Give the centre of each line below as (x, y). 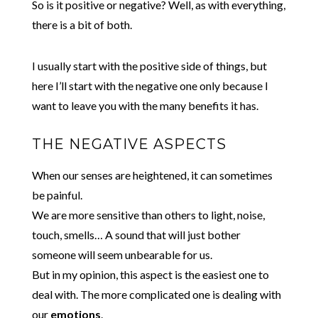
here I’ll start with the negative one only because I (150, 85)
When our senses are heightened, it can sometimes (152, 175)
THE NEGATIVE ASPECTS (129, 144)
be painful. (57, 194)
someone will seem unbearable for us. (122, 254)
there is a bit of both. (82, 24)
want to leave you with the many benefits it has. (145, 105)
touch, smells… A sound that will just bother (136, 234)
